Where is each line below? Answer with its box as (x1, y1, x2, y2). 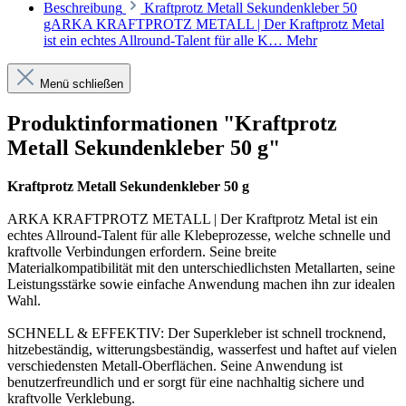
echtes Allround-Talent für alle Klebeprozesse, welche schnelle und (7, 227, 391, 244)
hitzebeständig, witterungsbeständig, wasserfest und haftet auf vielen (7, 342, 397, 358)
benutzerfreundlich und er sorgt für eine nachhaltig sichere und (7, 374, 364, 391)
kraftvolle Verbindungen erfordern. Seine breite (7, 244, 276, 260)
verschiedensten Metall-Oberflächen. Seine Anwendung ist (7, 358, 343, 374)
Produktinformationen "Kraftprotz (7, 111, 337, 136)
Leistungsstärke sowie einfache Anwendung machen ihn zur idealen (7, 276, 395, 293)
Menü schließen (40, 77, 123, 92)
